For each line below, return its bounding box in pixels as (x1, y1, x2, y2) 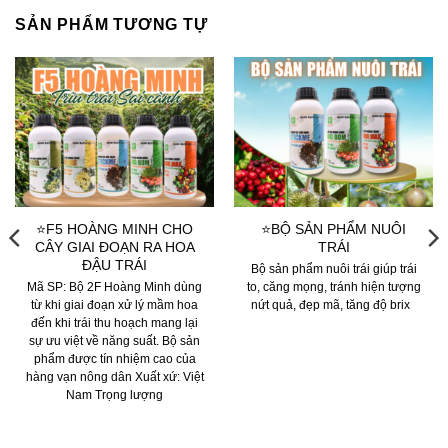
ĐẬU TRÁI (82, 256, 147, 273)
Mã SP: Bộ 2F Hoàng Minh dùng (27, 280, 202, 293)
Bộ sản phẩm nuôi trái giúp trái (250, 262, 417, 275)
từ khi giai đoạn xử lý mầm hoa (31, 298, 198, 311)
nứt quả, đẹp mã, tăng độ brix (251, 298, 416, 311)
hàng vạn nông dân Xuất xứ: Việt (25, 370, 204, 383)
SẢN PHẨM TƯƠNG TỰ (15, 16, 208, 34)
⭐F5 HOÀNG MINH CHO (36, 220, 193, 237)
